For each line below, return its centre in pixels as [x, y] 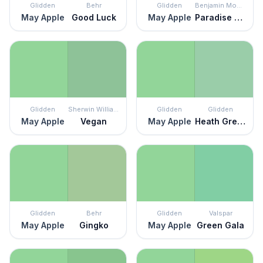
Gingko [94, 225]
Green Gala [220, 225]
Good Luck [94, 17]
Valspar [220, 213]
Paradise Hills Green [238, 17]
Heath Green [241, 121]
